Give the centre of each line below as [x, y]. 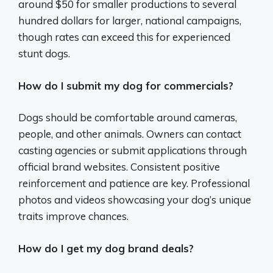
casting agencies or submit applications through [133, 151]
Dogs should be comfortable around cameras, [128, 118]
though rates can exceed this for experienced [124, 37]
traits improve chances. [73, 216]
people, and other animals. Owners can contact [130, 134]
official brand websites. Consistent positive [119, 167]
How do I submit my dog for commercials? [126, 85]
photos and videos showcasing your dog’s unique [135, 200]
